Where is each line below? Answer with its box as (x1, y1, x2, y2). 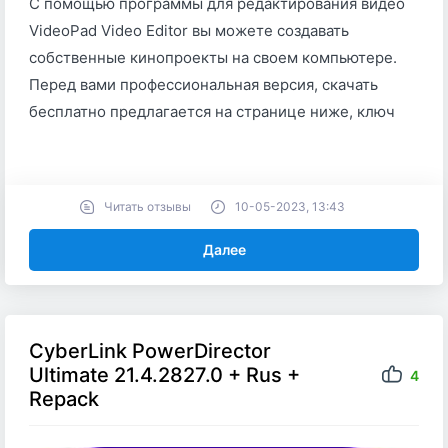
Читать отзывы (104, 199, 191, 215)
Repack (29, 387, 99, 412)
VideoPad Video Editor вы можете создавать (29, 21, 349, 41)
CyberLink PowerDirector (29, 339, 271, 364)
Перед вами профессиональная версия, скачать (29, 75, 378, 95)
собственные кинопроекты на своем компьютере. (29, 48, 397, 68)
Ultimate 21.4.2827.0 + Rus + (29, 363, 300, 388)
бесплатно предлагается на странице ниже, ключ (29, 102, 395, 122)
